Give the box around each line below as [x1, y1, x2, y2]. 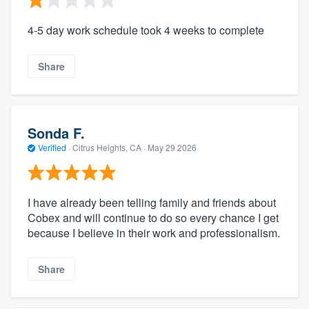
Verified [36, 141, 68, 153]
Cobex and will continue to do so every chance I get [28, 210, 279, 226]
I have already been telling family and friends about [28, 195, 276, 211]
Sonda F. [28, 122, 85, 143]
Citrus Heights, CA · [70, 141, 148, 153]
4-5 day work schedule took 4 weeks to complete [28, 21, 264, 38]
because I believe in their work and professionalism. [28, 225, 280, 241]
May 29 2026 [148, 141, 197, 153]
